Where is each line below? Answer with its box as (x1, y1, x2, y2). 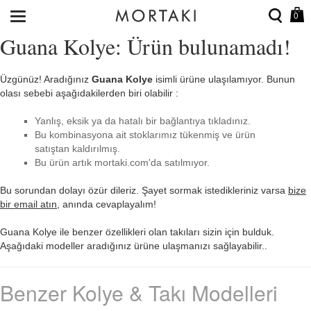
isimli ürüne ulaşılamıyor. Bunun (153, 74, 295, 85)
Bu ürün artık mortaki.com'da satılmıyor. (35, 157, 210, 168)
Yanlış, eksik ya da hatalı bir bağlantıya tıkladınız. (35, 115, 251, 126)
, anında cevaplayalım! (57, 199, 156, 210)
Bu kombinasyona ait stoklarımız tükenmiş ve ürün (35, 129, 255, 140)
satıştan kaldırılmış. (35, 143, 120, 154)
